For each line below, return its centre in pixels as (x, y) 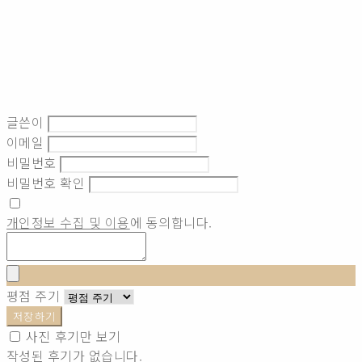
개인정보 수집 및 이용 (68, 222)
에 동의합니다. (171, 222)
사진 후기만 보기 (74, 336)
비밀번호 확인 (46, 182)
